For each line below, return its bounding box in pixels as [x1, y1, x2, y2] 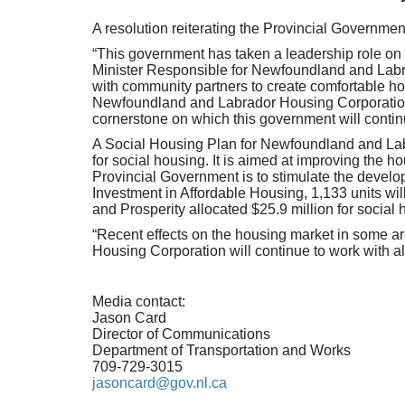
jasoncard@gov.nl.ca [92, 375, 227, 391]
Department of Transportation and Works [92, 343, 351, 358]
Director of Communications [92, 326, 270, 342]
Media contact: [92, 294, 185, 309]
